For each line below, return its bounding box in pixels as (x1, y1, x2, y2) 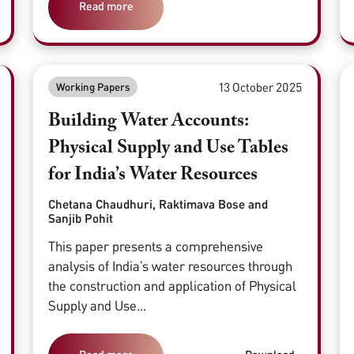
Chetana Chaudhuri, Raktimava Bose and (48, 196, 269, 211)
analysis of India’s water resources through (48, 258, 293, 275)
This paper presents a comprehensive (48, 238, 264, 255)
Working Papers (55, 80, 130, 93)
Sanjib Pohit (48, 210, 114, 225)
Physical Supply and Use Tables (48, 139, 289, 158)
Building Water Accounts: (48, 112, 249, 131)
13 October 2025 (218, 79, 303, 94)
